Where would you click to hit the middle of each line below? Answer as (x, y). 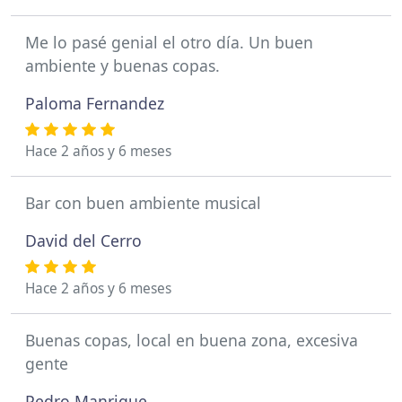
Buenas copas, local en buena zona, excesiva (192, 341)
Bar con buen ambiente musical (143, 203)
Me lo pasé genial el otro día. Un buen (169, 43)
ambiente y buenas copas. (122, 66)
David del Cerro (83, 241)
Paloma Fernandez (95, 104)
